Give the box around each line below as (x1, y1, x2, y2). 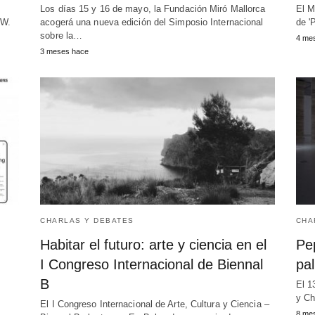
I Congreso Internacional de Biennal (40, 257, 264, 273)
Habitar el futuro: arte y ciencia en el (40, 237, 267, 253)
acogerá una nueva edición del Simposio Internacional (40, 17, 264, 28)
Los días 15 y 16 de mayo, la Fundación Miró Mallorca (40, 4, 266, 15)
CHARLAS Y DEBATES (40, 217, 134, 225)
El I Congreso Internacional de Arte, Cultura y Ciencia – (40, 299, 269, 310)
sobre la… (40, 30, 83, 41)
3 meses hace (40, 47, 89, 56)
